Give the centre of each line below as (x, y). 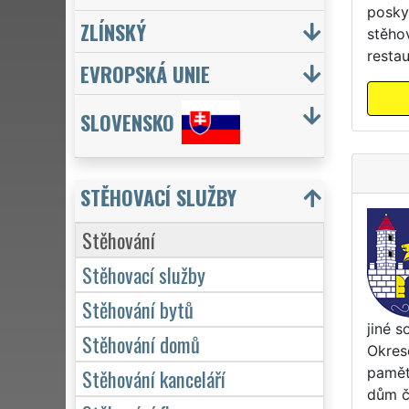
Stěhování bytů (138, 309)
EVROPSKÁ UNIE (145, 73)
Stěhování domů (141, 343)
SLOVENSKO (127, 122)
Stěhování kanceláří (154, 378)
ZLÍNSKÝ (113, 31)
